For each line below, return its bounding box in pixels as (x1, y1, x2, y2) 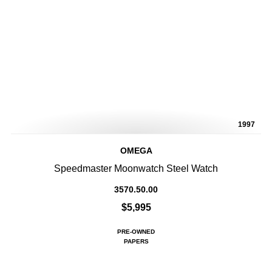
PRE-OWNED (117, 228, 155, 236)
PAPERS (123, 238, 149, 245)
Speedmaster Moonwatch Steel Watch (54, 163, 218, 174)
